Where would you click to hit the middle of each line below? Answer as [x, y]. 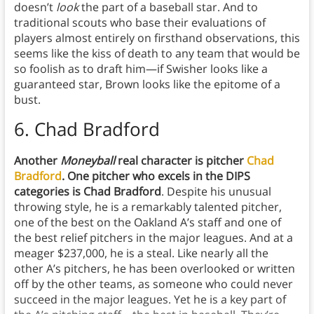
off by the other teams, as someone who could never [153, 284]
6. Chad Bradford [87, 129]
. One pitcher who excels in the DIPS [156, 176]
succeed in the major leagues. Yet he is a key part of [150, 300]
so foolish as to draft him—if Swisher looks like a [141, 69]
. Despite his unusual [216, 192]
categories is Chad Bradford [87, 192]
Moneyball [87, 161]
